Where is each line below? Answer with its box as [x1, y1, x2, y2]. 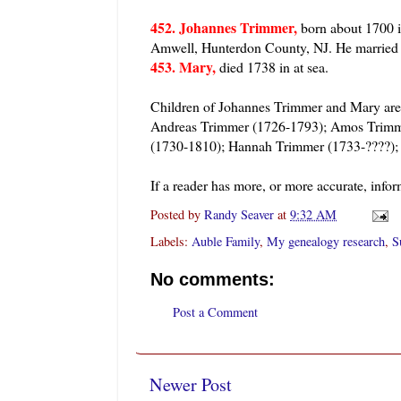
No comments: [150, 269, 275, 290]
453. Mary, [150, 55, 216, 77]
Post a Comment [173, 303, 258, 320]
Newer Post [149, 372, 232, 397]
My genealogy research [267, 233, 385, 251]
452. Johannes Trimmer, [150, 16, 297, 38]
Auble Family [192, 233, 260, 251]
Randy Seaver [204, 205, 274, 223]
